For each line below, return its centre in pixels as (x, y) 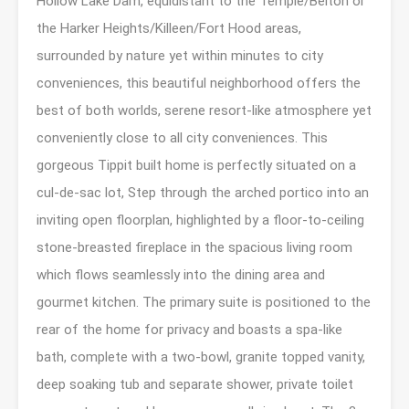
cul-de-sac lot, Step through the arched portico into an (203, 192)
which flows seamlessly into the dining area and (181, 274)
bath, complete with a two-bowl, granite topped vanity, (201, 357)
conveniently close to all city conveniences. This (182, 137)
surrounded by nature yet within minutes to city (180, 55)
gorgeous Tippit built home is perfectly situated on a (196, 165)
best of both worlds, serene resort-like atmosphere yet (204, 110)
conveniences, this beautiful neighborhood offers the (199, 83)
